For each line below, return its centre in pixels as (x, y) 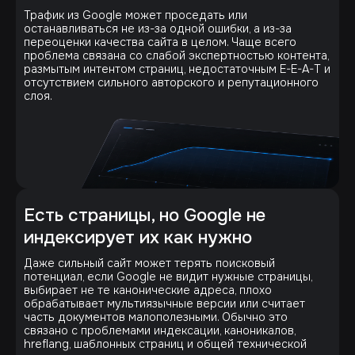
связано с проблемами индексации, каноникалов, (160, 330)
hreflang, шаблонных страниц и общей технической (165, 344)
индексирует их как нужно (138, 237)
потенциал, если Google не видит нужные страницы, (168, 276)
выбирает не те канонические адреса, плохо (148, 290)
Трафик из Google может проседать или (136, 15)
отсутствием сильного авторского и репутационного (171, 82)
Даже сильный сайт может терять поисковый (149, 263)
